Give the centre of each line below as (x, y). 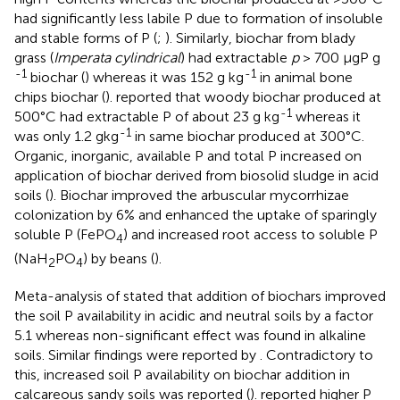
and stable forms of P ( (86, 38)
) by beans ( (119, 258)
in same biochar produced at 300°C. (248, 137)
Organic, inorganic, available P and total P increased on (188, 156)
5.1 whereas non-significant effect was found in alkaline (190, 335)
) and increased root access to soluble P (250, 235)
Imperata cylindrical (117, 58)
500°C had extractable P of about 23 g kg (147, 117)
